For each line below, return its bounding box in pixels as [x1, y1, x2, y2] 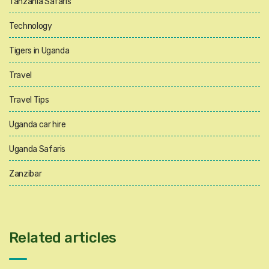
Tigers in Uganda [9, 45, 70, 56]
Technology [9, 20, 52, 31]
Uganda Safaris [9, 144, 66, 154]
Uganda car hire [9, 119, 66, 130]
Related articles [9, 229, 116, 246]
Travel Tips [9, 94, 49, 105]
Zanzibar [9, 168, 42, 179]
